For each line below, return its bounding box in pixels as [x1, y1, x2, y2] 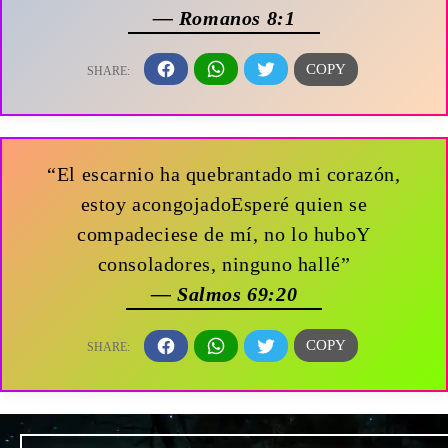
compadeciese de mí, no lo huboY [77, 223, 371, 246]
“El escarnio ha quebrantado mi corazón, [47, 163, 401, 186]
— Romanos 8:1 [152, 6, 296, 29]
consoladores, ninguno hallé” [97, 253, 351, 276]
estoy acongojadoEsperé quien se [80, 193, 368, 216]
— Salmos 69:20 [150, 283, 298, 306]
